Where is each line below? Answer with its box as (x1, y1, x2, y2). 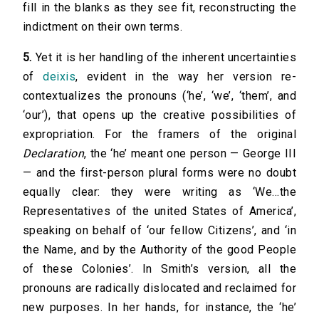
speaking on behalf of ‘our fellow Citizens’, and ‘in (23, 224, 296, 238)
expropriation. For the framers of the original (23, 127, 296, 142)
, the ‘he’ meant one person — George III (84, 147, 296, 161)
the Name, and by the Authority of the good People (23, 243, 296, 257)
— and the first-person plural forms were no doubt (23, 166, 296, 180)
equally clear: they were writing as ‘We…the (23, 185, 296, 199)
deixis (43, 70, 76, 84)
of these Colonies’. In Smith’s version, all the (23, 262, 296, 276)
